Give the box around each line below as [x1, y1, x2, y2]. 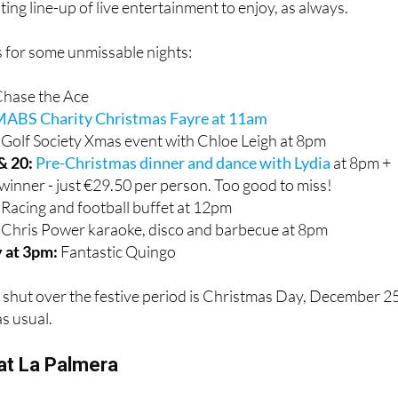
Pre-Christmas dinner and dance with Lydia [36, 185, 331, 205]
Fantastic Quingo [58, 274, 177, 294]
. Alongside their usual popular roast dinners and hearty [15, 7, 387, 28]
